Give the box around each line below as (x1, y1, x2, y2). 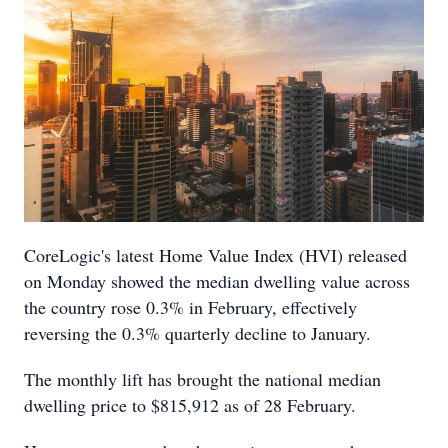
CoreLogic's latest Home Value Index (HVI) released (24, 243, 407, 267)
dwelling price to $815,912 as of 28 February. (24, 393, 356, 417)
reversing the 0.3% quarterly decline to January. (24, 321, 371, 345)
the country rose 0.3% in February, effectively (24, 295, 357, 319)
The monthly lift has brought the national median (24, 367, 381, 391)
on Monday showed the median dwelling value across (24, 269, 410, 293)
